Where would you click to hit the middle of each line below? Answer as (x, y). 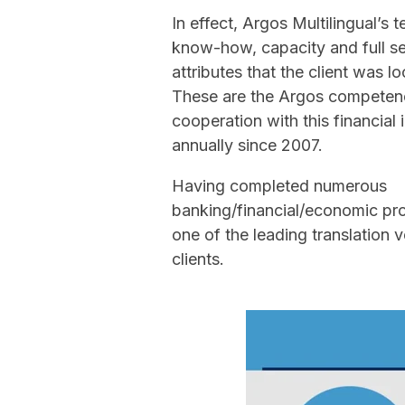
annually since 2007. (252, 145)
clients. (200, 259)
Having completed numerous (279, 186)
